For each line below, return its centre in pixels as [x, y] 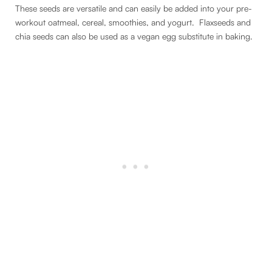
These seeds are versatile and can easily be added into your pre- [134, 8]
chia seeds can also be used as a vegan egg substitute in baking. [134, 36]
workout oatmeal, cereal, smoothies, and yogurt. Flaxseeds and [133, 22]
